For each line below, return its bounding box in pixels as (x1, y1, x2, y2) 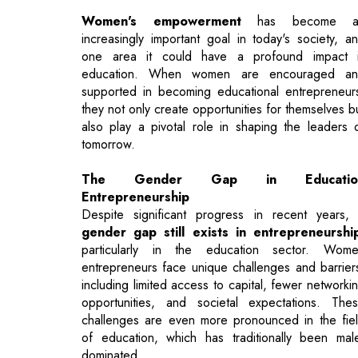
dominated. (82, 269, 141, 288)
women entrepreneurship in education (82, 322, 322, 341)
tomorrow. (82, 58, 135, 78)
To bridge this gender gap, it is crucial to (82, 304, 328, 324)
